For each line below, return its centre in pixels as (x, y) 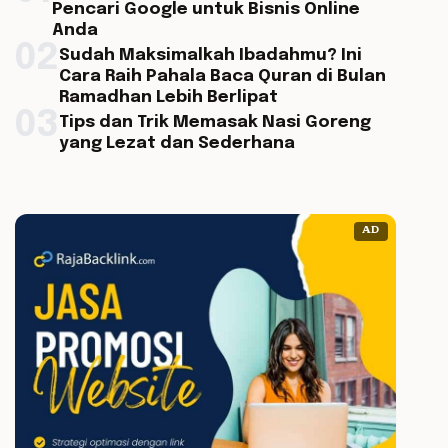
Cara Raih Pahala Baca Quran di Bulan (222, 76)
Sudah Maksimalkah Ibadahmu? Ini (210, 55)
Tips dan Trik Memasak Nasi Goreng (214, 122)
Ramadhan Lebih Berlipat (168, 97)
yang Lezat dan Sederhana (176, 143)
